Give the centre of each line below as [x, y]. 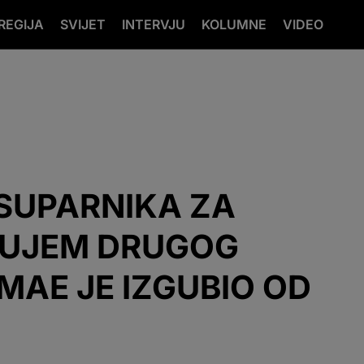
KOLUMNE [234, 24]
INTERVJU [154, 24]
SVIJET [83, 24]
